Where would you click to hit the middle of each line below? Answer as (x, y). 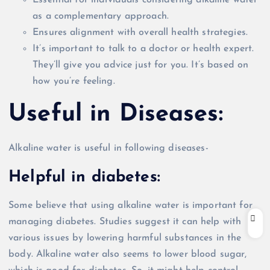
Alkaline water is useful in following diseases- (108, 148)
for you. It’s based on (200, 65)
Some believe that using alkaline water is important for (130, 206)
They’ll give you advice (84, 65)
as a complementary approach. (101, 16)
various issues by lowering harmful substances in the (125, 238)
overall (154, 32)
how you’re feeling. (74, 81)
